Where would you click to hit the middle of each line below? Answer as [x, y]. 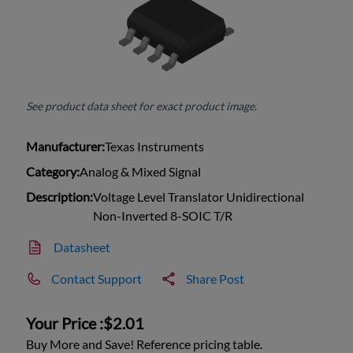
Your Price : [65, 323]
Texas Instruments [155, 147]
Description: [60, 197]
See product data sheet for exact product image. [142, 106]
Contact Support [97, 279]
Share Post [216, 279]
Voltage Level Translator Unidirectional [199, 197]
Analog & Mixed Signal [141, 172]
